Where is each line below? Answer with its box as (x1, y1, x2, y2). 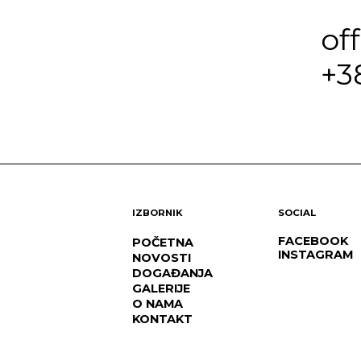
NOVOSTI (131, 250, 191, 265)
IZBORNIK (131, 206, 183, 218)
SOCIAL (277, 206, 316, 218)
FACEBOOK (277, 233, 348, 248)
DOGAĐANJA (131, 265, 213, 280)
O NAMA (131, 296, 183, 311)
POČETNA (131, 234, 193, 250)
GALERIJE (131, 280, 190, 296)
